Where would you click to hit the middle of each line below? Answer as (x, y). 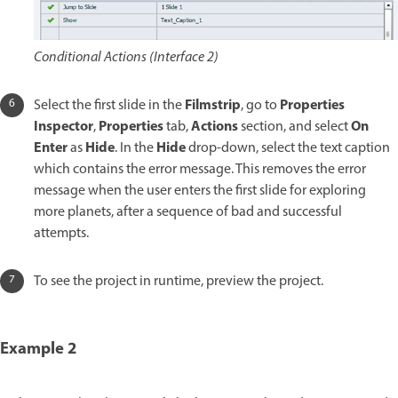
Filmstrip (213, 106)
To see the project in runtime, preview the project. (179, 282)
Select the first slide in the (109, 106)
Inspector (64, 127)
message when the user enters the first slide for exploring (200, 191)
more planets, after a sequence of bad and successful (188, 213)
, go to (260, 106)
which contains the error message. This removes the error (200, 170)
